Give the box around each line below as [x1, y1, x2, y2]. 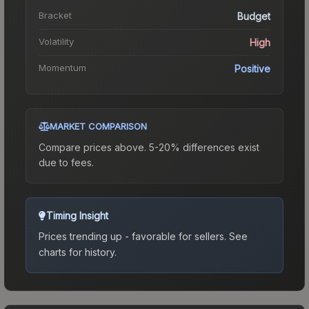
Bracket [39, 9, 72, 21]
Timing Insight [46, 209, 108, 221]
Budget [237, 10, 270, 22]
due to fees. [39, 156, 94, 168]
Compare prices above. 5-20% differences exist [39, 141, 259, 153]
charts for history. [39, 246, 117, 258]
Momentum [39, 61, 86, 73]
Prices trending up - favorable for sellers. [39, 230, 226, 242]
